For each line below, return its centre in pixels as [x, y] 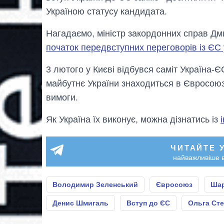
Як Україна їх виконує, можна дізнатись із [133, 120]
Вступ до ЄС [148, 203]
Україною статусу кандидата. [106, 12]
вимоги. [62, 98]
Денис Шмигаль [80, 203]
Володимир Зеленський [95, 185]
